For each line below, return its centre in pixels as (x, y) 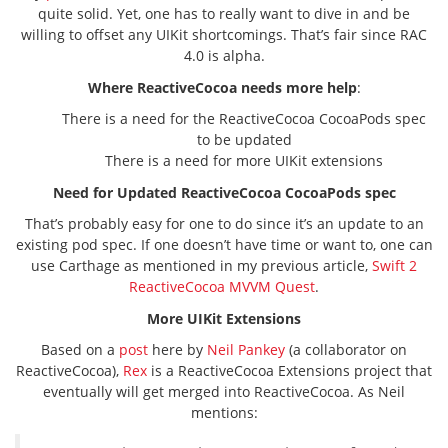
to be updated (244, 139)
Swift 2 (394, 265)
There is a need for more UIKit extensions (244, 160)
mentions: (224, 412)
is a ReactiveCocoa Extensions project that (289, 370)
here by (177, 349)
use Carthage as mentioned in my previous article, (201, 265)
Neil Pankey (246, 349)
